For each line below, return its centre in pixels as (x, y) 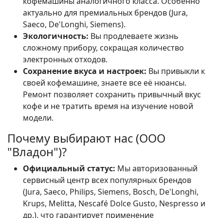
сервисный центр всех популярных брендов (107, 180)
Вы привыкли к (176, 71)
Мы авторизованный (156, 169)
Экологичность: (56, 36)
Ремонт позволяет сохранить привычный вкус (112, 95)
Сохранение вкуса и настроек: (85, 71)
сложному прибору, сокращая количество (103, 48)
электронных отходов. (65, 60)
